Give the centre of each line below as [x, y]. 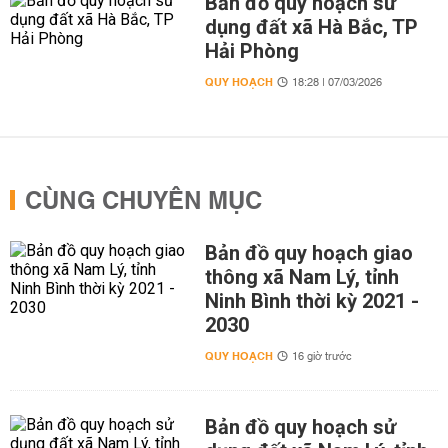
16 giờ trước [321, 357]
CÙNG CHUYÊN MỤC [143, 202]
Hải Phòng [251, 51]
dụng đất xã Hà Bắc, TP [311, 27]
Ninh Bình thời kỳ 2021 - [311, 301]
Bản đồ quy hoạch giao [308, 253]
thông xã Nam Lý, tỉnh [301, 277]
